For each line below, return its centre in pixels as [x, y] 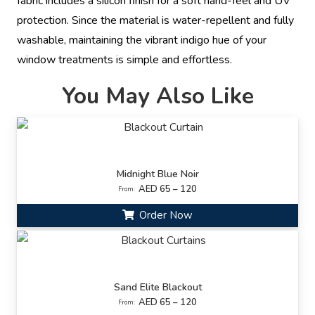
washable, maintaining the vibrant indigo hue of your [142, 40]
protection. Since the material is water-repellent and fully [155, 21]
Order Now [166, 216]
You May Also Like [157, 96]
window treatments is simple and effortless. [124, 60]
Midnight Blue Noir [157, 174]
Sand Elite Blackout [157, 287]
